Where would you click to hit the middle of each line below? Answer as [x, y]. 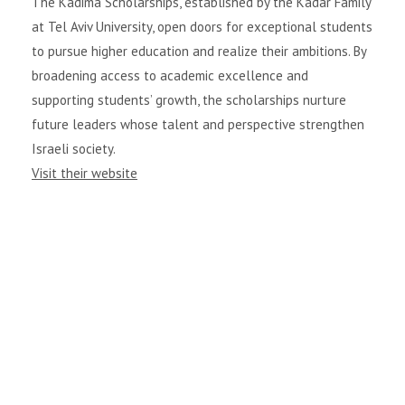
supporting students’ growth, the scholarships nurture [189, 99]
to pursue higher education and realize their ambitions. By [199, 51]
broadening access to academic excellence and [170, 75]
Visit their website [85, 173]
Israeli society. [74, 148]
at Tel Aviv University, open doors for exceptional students [202, 26]
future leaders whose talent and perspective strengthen [198, 124]
